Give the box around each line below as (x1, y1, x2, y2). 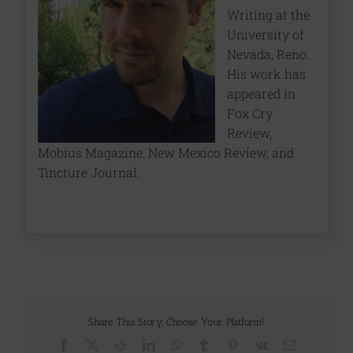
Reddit (125, 337, 159, 351)
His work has (226, 65, 306, 82)
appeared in (226, 84, 295, 102)
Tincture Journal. (37, 163, 140, 180)
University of (226, 25, 304, 43)
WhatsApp (180, 337, 235, 351)
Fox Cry (226, 104, 273, 121)
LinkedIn (154, 337, 200, 351)
